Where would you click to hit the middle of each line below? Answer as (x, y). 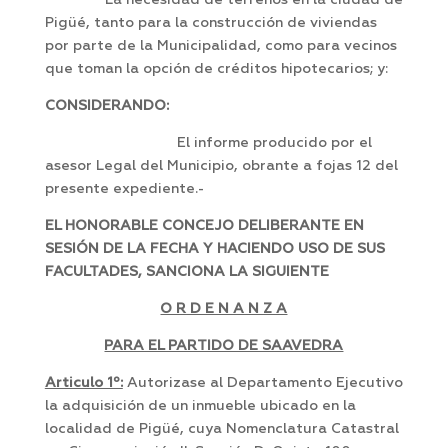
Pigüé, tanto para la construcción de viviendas (210, 23)
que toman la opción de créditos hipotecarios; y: (216, 69)
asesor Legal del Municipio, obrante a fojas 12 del (221, 166)
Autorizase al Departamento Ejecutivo (262, 383)
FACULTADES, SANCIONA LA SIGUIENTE (186, 272)
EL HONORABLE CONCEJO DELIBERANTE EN (204, 226)
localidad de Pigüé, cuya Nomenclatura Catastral (221, 429)
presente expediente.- (124, 189)
